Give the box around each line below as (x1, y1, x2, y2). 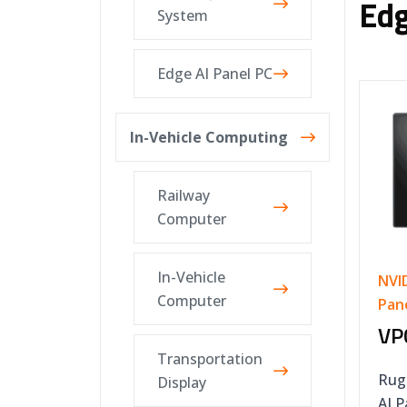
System (156, 5, 208, 25)
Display (156, 372, 206, 392)
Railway (156, 185, 210, 205)
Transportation (156, 349, 263, 369)
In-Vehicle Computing (129, 127, 288, 147)
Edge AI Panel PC (156, 64, 273, 84)
